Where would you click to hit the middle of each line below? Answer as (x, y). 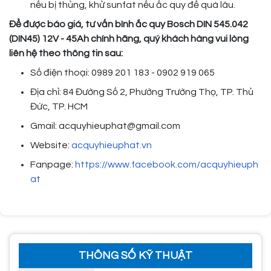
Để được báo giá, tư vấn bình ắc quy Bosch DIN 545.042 (129, 24)
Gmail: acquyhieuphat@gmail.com (105, 126)
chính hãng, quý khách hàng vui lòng (169, 39)
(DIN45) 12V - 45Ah (49, 39)
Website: (51, 145)
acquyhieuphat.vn (112, 145)
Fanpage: (53, 165)
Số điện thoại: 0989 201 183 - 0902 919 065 (124, 73)
